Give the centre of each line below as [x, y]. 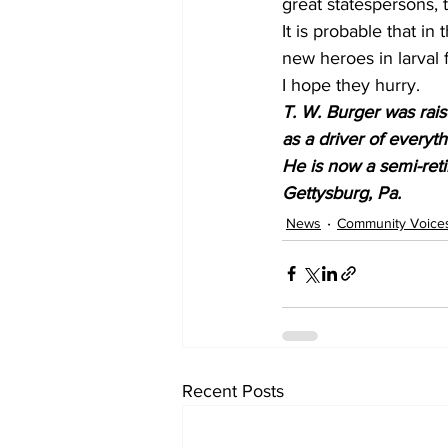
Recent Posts [233, 390]
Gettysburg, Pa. [341, 192]
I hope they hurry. [351, 84]
